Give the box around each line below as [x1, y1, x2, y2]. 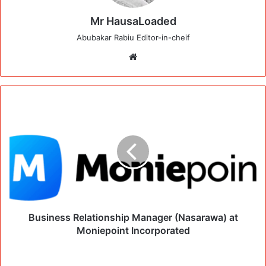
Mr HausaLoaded [90, 14, 176, 27]
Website [140, 50, 173, 62]
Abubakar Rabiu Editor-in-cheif [76, 32, 190, 42]
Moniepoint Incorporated [76, 224, 190, 236]
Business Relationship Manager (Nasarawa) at [28, 211, 238, 223]
